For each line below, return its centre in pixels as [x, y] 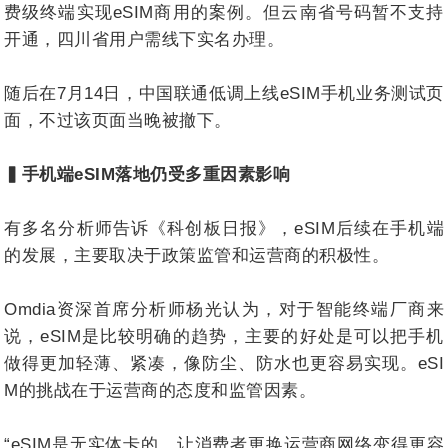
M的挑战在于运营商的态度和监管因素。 [160, 390]
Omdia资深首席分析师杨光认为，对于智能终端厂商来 [224, 309]
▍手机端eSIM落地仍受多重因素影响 [147, 174]
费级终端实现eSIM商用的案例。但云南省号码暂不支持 [224, 12]
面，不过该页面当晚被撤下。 [118, 120]
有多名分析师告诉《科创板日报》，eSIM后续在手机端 [224, 228]
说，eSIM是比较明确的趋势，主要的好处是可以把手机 [224, 336]
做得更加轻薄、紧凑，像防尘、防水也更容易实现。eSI [224, 363]
